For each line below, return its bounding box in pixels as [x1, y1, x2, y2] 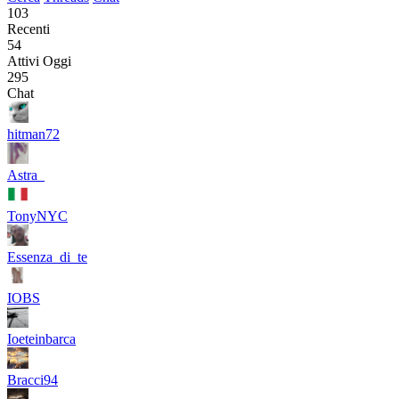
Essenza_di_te [7, 249, 87, 265]
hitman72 [7, 126, 60, 142]
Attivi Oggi [7, 53, 71, 69]
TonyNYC [7, 208, 68, 224]
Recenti [7, 21, 50, 37]
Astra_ [7, 167, 45, 183]
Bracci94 [7, 372, 58, 387]
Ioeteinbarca [7, 331, 76, 346]
